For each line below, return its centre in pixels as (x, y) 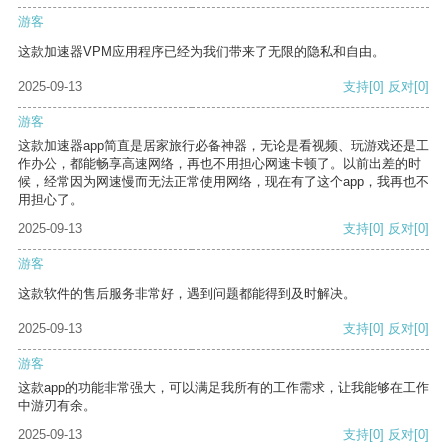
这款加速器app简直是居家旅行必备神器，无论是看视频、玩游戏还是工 (223, 146)
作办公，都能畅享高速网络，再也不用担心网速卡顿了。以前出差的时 (219, 164)
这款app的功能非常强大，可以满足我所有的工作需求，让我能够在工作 (223, 388)
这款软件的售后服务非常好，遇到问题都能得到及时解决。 (187, 294)
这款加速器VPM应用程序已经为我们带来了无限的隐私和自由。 (201, 52)
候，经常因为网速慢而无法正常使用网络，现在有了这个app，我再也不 (223, 182)
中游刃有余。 (57, 406)
